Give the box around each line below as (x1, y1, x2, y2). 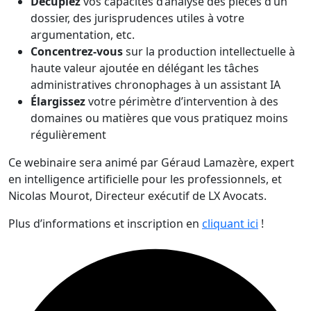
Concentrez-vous (31, 44, 123, 59)
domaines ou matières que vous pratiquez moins (31, 110, 288, 126)
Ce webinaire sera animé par (8, 155, 161, 170)
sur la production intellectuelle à (123, 44, 295, 59)
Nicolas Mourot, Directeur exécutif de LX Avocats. (8, 188, 267, 203)
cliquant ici (202, 216, 258, 231)
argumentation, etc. (31, 27, 135, 42)
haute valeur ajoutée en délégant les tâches (31, 60, 259, 76)
